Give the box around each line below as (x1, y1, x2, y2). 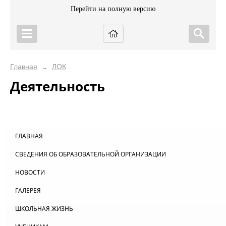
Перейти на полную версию (71, 5, 155, 13)
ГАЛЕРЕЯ (15, 186, 41, 195)
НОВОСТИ (15, 168, 45, 177)
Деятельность (10, 77, 105, 95)
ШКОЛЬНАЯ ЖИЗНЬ (15, 204, 73, 213)
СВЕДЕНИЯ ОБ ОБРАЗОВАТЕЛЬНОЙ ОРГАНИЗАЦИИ (15, 150, 166, 159)
